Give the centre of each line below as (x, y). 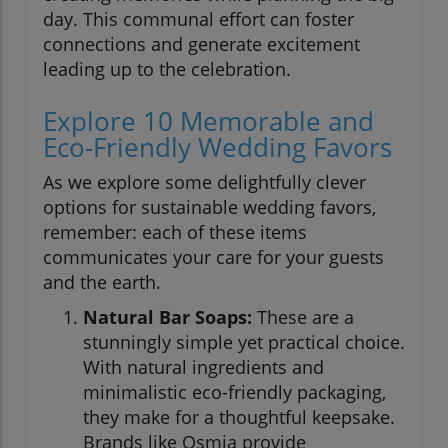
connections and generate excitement (201, 44)
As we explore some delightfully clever (204, 182)
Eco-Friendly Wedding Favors (217, 147)
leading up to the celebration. (167, 69)
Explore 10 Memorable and (208, 121)
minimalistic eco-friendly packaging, (234, 392)
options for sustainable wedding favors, (209, 207)
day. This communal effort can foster (198, 19)
